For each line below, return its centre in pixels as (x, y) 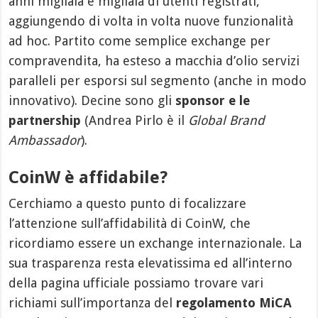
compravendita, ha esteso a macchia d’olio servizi (154, 61)
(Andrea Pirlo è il (135, 120)
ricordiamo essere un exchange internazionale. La (155, 243)
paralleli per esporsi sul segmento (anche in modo (158, 81)
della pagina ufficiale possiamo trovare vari (136, 283)
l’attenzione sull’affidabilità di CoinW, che (130, 223)
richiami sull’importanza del (93, 303)
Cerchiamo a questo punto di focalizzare (128, 203)
